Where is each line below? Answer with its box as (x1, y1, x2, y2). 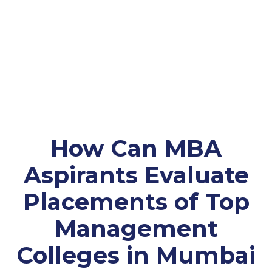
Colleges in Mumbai (16, 241, 256, 270)
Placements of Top (22, 188, 250, 217)
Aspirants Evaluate (23, 161, 249, 190)
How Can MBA (50, 134, 222, 163)
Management (54, 214, 218, 243)
